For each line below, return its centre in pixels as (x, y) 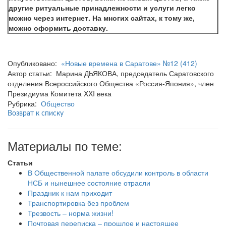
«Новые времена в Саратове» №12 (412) (129, 63)
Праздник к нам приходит (70, 192)
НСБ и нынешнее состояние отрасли (89, 182)
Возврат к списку (36, 113)
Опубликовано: (34, 63)
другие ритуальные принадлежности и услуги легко (102, 7)
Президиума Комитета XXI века (60, 93)
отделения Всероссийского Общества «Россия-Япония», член (111, 83)
